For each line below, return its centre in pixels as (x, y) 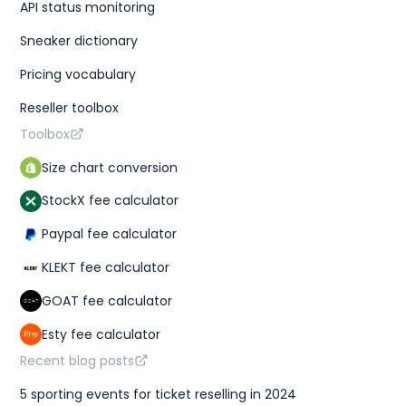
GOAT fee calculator (107, 300)
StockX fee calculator (111, 201)
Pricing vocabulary (78, 74)
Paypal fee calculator (110, 234)
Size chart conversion (110, 167)
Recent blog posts (77, 360)
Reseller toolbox (70, 107)
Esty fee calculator (101, 334)
